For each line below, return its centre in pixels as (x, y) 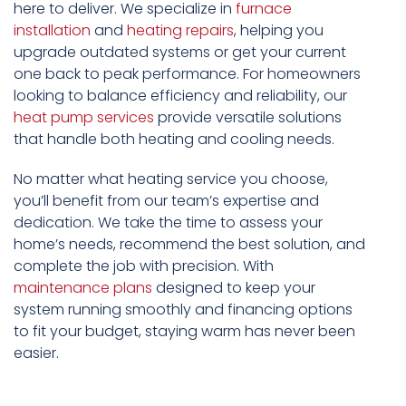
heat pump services (84, 117)
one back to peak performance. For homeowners (187, 73)
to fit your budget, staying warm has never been (184, 331)
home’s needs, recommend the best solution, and (189, 244)
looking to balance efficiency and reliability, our (180, 95)
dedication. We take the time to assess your (168, 222)
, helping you (279, 30)
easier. (36, 353)
